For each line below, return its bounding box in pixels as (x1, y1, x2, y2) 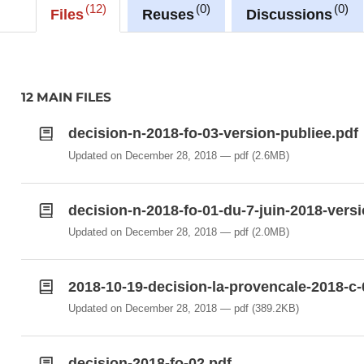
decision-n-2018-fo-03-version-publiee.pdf (67, 125, 358, 142)
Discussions (245, 6, 332, 23)
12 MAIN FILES (21, 89, 112, 106)
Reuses (141, 6, 194, 23)
